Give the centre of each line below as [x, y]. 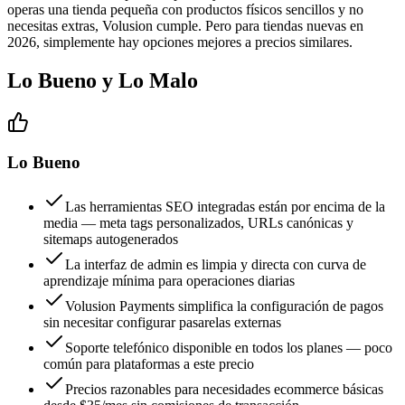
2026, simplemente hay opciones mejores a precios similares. [180, 42]
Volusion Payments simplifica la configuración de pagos [224, 306]
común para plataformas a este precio [149, 364]
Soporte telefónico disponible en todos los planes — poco [229, 348]
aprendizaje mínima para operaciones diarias [169, 281]
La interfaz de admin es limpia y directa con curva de [216, 265]
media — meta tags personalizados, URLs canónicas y [198, 223]
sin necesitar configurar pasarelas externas [162, 323]
